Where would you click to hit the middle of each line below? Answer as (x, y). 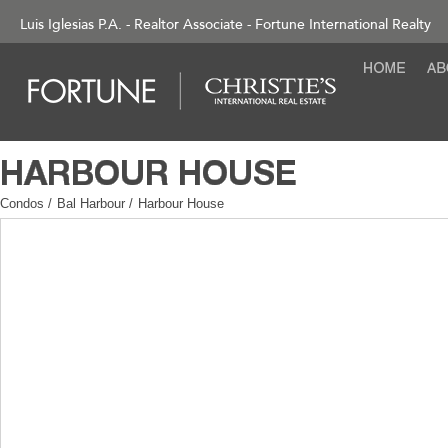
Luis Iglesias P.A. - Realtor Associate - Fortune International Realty (225, 24)
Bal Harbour (93, 203)
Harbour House (181, 203)
